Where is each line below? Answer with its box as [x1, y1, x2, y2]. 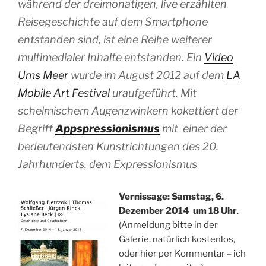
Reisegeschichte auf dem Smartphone [18, 15, 208, 28]
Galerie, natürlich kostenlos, [118, 233, 235, 245]
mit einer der [160, 122, 227, 135]
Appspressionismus [55, 122, 160, 135]
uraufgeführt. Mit [110, 86, 197, 99]
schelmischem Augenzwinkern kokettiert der [18, 104, 238, 117]
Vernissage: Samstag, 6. [118, 191, 224, 202]
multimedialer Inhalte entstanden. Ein [18, 50, 204, 64]
